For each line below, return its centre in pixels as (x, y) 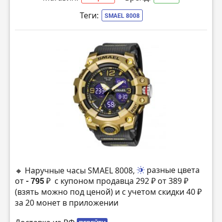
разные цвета (173, 170)
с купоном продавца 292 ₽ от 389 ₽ (120, 181)
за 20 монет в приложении (67, 203)
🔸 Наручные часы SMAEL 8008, (76, 170)
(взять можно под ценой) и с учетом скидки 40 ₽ (108, 192)
